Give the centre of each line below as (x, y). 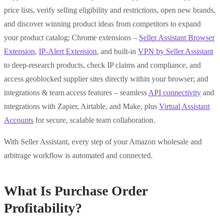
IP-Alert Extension (68, 52)
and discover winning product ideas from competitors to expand (102, 24)
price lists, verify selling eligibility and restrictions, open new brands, (110, 10)
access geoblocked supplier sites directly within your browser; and (106, 79)
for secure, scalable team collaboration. (94, 120)
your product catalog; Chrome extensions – (71, 38)
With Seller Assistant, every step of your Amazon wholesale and (103, 142)
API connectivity (175, 93)
